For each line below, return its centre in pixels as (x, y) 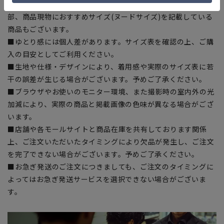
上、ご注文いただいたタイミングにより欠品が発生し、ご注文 (111, 142)
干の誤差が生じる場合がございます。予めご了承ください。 (107, 79)
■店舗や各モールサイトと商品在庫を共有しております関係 (107, 129)
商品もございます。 (40, 29)
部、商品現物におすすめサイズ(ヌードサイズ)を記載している (110, 17)
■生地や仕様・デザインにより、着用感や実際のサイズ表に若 (111, 67)
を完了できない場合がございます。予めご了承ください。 (103, 154)
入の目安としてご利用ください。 (63, 54)
